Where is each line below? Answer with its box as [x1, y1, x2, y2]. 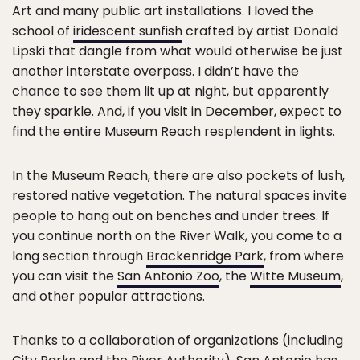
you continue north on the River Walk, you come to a [12, 227, 342, 246]
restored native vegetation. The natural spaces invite [12, 186, 347, 206]
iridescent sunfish [73, 22, 182, 41]
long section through [12, 247, 146, 266]
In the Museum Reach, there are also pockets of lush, [12, 166, 345, 186]
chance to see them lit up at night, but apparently [12, 82, 329, 101]
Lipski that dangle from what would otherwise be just [12, 42, 343, 61]
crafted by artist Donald [182, 22, 338, 41]
